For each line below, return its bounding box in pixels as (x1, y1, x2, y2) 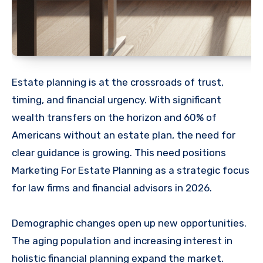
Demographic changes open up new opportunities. (12, 217, 247, 229)
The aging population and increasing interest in (12, 234, 232, 247)
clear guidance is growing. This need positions (12, 146, 226, 159)
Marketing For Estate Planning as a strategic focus (12, 164, 249, 176)
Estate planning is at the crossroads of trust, (12, 76, 224, 88)
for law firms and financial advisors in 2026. (12, 181, 212, 194)
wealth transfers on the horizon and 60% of (12, 111, 217, 123)
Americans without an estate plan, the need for (12, 129, 235, 141)
